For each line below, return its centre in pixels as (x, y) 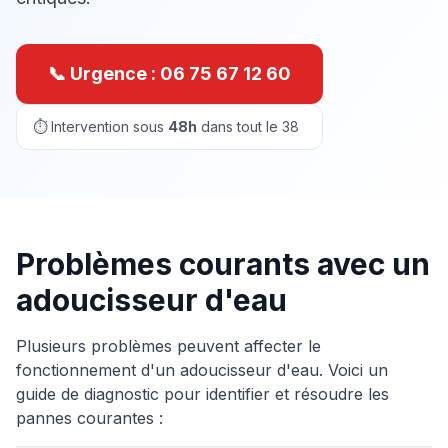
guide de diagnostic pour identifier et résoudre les (202, 394)
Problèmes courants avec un (223, 264)
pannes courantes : (89, 418)
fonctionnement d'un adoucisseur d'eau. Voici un (202, 370)
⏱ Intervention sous (98, 126)
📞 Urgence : (104, 73)
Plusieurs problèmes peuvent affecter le (168, 346)
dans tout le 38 (250, 126)
